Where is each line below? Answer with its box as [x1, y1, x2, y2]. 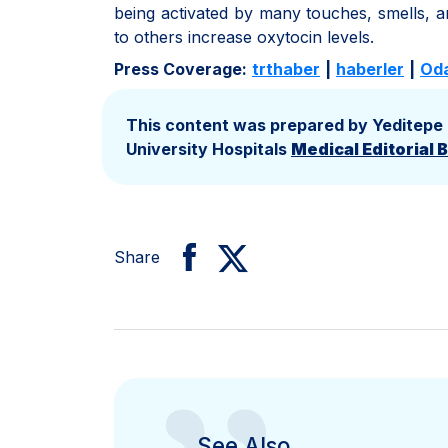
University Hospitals [126, 139, 291, 159]
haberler [336, 59, 404, 79]
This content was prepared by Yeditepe [126, 115, 443, 135]
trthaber [252, 59, 320, 79]
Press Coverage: [114, 59, 247, 79]
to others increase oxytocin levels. [114, 27, 374, 47]
